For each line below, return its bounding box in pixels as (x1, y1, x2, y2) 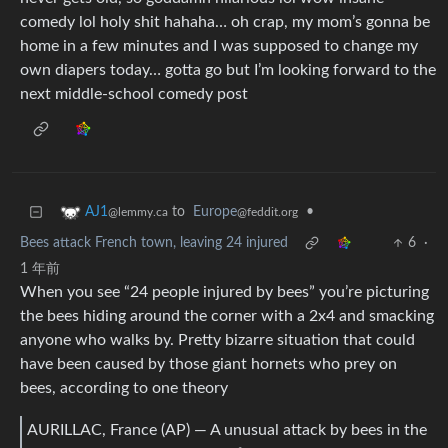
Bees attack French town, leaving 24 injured (20, 236, 288, 251)
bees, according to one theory (20, 380, 228, 397)
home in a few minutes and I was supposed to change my (20, 38, 418, 55)
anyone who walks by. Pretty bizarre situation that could (20, 332, 415, 349)
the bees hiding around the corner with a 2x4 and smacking (20, 308, 434, 325)
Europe (193, 205, 237, 220)
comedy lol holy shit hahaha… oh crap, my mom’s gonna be (20, 14, 430, 31)
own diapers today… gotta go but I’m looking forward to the (20, 62, 436, 79)
